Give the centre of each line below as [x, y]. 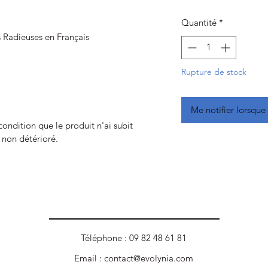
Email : [89, 258]
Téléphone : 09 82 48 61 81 [134, 238]
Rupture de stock [214, 71]
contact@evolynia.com [149, 258]
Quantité [199, 22]
